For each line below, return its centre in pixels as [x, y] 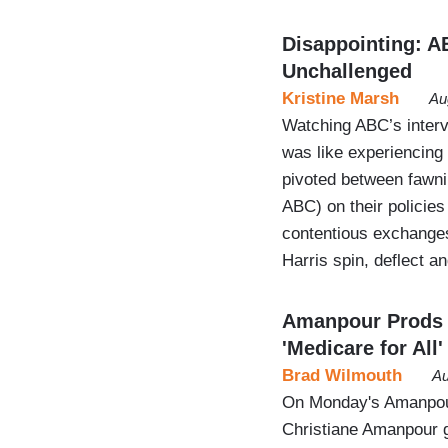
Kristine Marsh [340, 98]
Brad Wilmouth [342, 375]
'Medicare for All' [362, 347]
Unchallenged [347, 70]
